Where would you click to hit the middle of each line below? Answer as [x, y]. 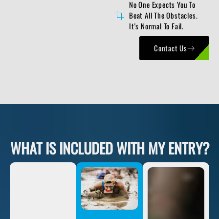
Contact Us [171, 48]
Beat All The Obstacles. [164, 15]
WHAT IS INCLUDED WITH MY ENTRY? [109, 148]
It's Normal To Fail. [157, 26]
